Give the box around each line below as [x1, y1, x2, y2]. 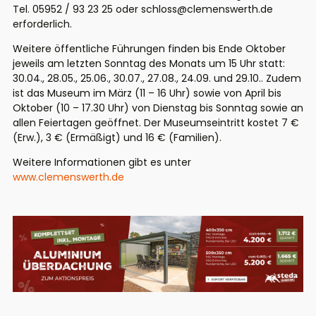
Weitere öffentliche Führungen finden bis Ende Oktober [13, 41, 286, 56]
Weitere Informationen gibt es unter [13, 154, 191, 169]
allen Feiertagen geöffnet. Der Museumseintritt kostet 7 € [13, 115, 299, 130]
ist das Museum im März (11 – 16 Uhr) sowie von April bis [13, 85, 281, 100]
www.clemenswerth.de [13, 169, 124, 184]
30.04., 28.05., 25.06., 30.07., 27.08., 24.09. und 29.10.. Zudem [13, 71, 301, 85]
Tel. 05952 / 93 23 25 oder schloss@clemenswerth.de [13, 1, 273, 16]
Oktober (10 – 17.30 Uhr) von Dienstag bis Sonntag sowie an [13, 100, 303, 115]
